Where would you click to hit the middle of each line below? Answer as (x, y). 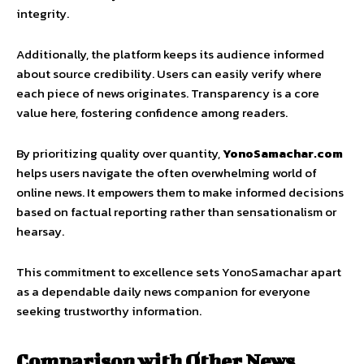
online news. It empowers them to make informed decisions (180, 193)
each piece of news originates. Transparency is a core (168, 93)
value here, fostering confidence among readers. (152, 113)
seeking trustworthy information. (109, 311)
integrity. (43, 14)
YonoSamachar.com (283, 154)
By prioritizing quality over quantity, (119, 154)
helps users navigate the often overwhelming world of (167, 173)
